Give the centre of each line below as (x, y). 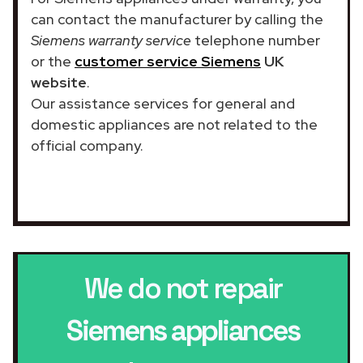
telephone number (256, 40)
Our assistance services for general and (163, 103)
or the (53, 61)
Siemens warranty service (111, 40)
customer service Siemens (168, 61)
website (59, 82)
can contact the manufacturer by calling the (177, 19)
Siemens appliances (183, 330)
